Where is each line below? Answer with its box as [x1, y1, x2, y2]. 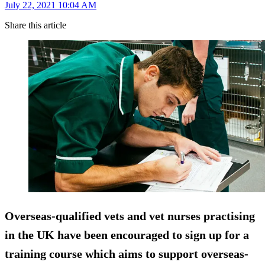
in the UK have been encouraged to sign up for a [5, 228, 249, 242]
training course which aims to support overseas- [5, 247, 248, 261]
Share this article [5, 20, 66, 31]
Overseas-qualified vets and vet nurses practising [5, 209, 255, 223]
